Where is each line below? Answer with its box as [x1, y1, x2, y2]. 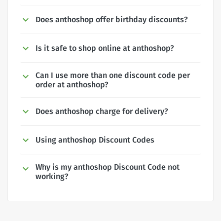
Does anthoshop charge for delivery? [36, 107, 168, 116]
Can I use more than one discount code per [36, 70, 190, 80]
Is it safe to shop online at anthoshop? [36, 43, 174, 53]
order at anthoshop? [36, 79, 109, 89]
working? [36, 172, 69, 182]
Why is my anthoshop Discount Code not [36, 162, 180, 172]
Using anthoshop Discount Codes [36, 135, 154, 145]
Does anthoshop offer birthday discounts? [36, 14, 188, 24]
